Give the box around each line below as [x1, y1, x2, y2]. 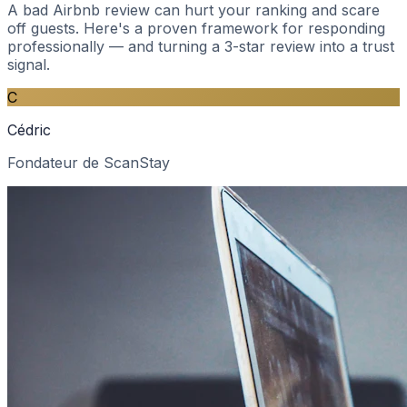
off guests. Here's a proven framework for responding [7, 18, 385, 37]
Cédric [7, 120, 51, 139]
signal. [7, 55, 50, 74]
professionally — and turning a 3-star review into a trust [7, 36, 394, 55]
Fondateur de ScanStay [7, 153, 170, 172]
